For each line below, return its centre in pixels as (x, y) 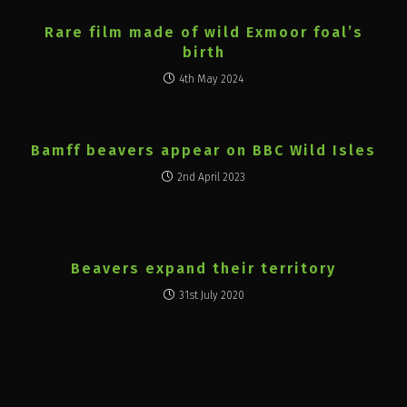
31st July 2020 (211, 295)
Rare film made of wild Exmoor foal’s (203, 32)
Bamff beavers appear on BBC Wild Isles (203, 150)
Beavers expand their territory (203, 268)
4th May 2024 (211, 79)
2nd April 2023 (211, 177)
